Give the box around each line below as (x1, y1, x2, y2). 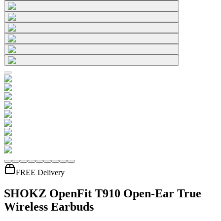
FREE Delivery (16, 168, 65, 177)
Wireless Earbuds (4, 200, 94, 213)
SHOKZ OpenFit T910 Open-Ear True (4, 186, 201, 200)
